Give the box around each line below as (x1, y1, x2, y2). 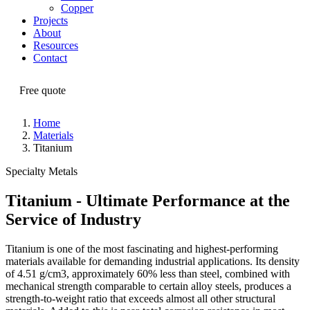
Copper (61, 2, 93, 15)
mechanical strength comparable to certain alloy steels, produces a (6, 280, 291, 293)
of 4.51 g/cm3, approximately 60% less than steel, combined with (6, 268, 290, 280)
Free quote (19, 84, 66, 97)
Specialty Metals (6, 165, 77, 178)
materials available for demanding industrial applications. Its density (6, 255, 300, 268)
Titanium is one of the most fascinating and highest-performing (6, 243, 278, 255)
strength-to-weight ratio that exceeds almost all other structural (6, 293, 275, 305)
